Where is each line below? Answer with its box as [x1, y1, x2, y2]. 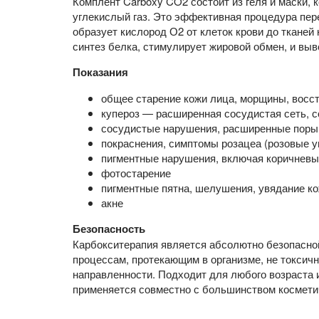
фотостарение [101, 165, 171, 181]
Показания [73, 64, 128, 80]
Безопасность [73, 221, 145, 237]
